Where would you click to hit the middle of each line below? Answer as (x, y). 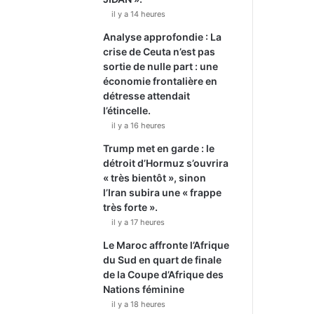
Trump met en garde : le (159, 148)
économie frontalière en (161, 81)
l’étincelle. (127, 110)
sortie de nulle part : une (161, 66)
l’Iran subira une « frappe (163, 192)
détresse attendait (147, 96)
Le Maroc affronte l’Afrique (166, 245)
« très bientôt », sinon (155, 178)
